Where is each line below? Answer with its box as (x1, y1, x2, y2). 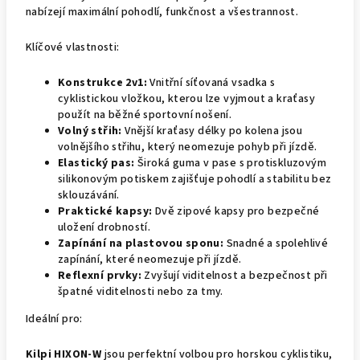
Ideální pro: (26, 311, 83, 327)
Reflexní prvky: (58, 268, 141, 284)
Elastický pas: (58, 155, 135, 171)
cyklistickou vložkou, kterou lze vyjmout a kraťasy (58, 91, 315, 107)
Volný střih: (58, 123, 122, 139)
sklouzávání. (58, 187, 120, 203)
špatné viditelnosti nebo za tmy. (58, 284, 223, 300)
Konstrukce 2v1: (58, 75, 147, 91)
